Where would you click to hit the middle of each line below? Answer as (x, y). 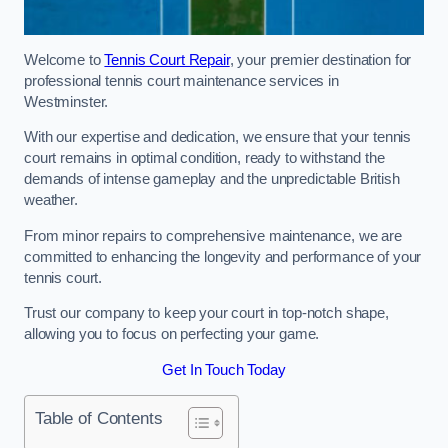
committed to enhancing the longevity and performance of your (223, 256)
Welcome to (64, 59)
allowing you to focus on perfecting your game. (172, 334)
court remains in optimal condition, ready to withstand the (204, 158)
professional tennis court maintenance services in (181, 80)
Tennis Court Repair (167, 59)
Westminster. (68, 101)
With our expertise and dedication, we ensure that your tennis (218, 137)
